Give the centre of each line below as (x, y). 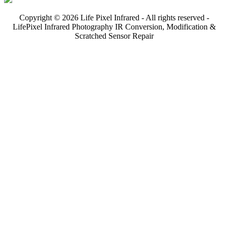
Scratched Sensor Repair (114, 36)
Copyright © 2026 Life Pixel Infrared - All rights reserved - (114, 17)
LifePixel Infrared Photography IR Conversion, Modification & (114, 26)
